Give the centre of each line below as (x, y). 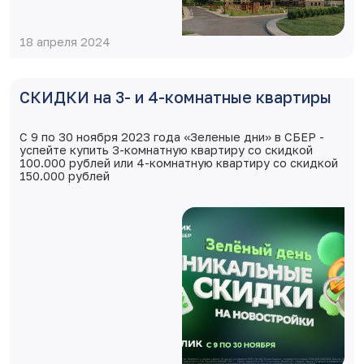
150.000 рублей (65, 176)
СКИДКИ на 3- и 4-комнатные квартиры (175, 97)
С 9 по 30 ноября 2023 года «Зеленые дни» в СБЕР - (172, 137)
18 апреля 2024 (65, 42)
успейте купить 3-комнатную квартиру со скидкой (166, 150)
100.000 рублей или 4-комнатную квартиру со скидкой (179, 163)
